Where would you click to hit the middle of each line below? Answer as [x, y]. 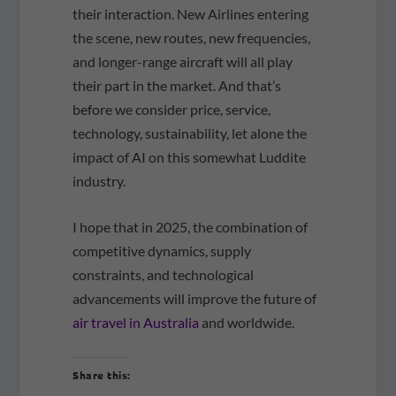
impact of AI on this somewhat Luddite [190, 156]
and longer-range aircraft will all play [183, 61]
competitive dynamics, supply [162, 251]
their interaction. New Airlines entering [191, 13]
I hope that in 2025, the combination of [190, 227]
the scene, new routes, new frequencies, [192, 37]
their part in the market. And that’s [177, 85]
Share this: [102, 374]
